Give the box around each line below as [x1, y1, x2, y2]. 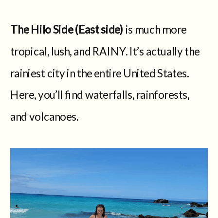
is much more [123, 22, 187, 36]
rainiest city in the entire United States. [10, 66, 189, 79]
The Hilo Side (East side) [10, 22, 124, 36]
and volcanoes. [10, 109, 79, 123]
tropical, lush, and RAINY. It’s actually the [10, 44, 200, 57]
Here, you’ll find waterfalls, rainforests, [10, 88, 190, 101]
